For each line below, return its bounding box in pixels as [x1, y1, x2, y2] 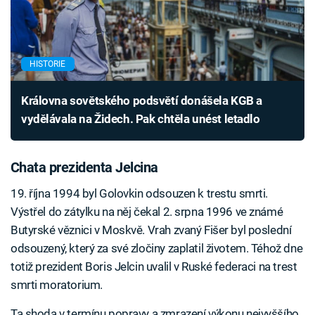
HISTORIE [30, 59, 66, 70]
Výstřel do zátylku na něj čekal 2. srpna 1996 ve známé [11, 205, 283, 219]
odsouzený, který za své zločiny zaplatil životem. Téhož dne [11, 241, 303, 256]
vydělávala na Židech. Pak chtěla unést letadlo [21, 111, 260, 126]
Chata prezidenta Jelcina [11, 158, 158, 176]
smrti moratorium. [11, 278, 103, 292]
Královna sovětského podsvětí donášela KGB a [21, 93, 262, 108]
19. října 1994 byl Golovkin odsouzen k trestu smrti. [11, 186, 269, 201]
